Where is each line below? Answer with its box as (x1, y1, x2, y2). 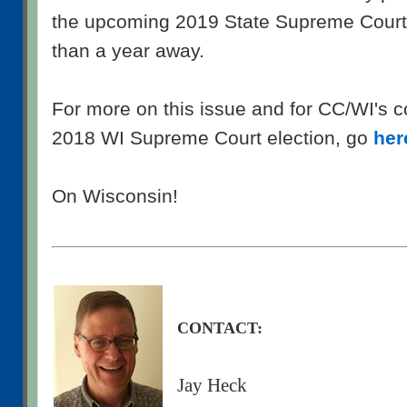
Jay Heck (176, 373, 247, 396)
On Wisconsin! (52, 185, 178, 208)
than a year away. (52, 40, 204, 63)
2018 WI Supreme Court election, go (52, 127, 373, 150)
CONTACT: (176, 318, 263, 337)
